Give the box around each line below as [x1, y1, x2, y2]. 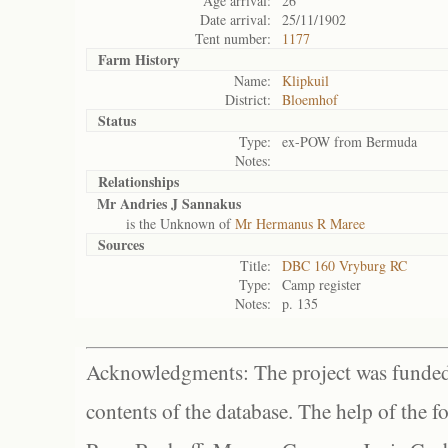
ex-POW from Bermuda [282, 132, 417, 151]
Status [98, 110, 136, 131]
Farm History [98, 49, 180, 70]
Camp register [282, 275, 361, 294]
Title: [240, 256, 271, 275]
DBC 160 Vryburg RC [282, 256, 407, 275]
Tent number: [195, 29, 271, 48]
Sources [98, 234, 144, 255]
